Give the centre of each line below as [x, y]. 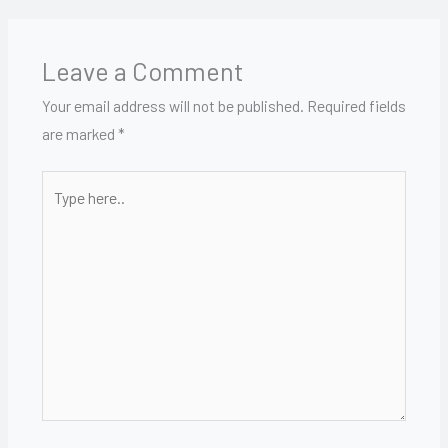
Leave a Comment [142, 71]
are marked [79, 134]
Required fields [356, 106]
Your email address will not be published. [172, 106]
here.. [59, 212]
